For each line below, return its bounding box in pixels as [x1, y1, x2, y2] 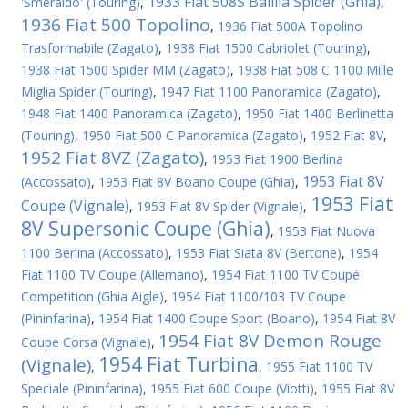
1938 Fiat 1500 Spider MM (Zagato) [21, 61, 230, 78]
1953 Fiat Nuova [278, 222, 375, 240]
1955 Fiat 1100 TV [266, 358, 372, 375]
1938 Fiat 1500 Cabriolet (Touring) [166, 39, 367, 56]
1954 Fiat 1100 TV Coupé [211, 266, 360, 283]
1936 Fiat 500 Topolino [21, 13, 210, 36]
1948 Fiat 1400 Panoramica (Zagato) [21, 105, 238, 122]
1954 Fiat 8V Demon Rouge [158, 329, 382, 352]
